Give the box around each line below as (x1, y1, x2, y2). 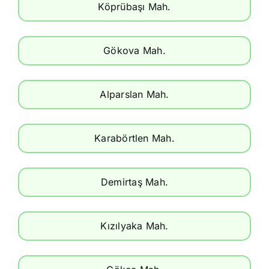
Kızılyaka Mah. (100, 219, 169, 232)
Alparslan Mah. (100, 88, 169, 100)
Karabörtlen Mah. (94, 131, 175, 144)
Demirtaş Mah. (100, 175, 169, 188)
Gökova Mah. (103, 44, 166, 56)
